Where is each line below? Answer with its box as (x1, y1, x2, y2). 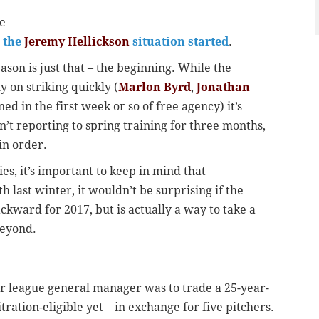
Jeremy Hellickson (24, 35, 130, 49)
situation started (130, 35, 229, 49)
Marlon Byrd (118, 80, 191, 95)
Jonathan (197, 80, 250, 95)
